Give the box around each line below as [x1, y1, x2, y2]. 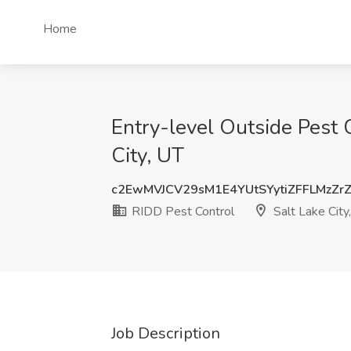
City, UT [111, 142, 184, 169]
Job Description [111, 323, 220, 344]
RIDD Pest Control [128, 203, 234, 220]
